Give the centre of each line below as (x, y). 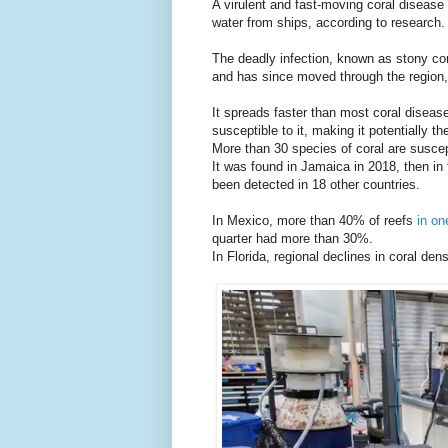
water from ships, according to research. (328, 23)
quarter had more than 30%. (292, 239)
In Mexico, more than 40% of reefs (314, 221)
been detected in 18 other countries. (316, 185)
